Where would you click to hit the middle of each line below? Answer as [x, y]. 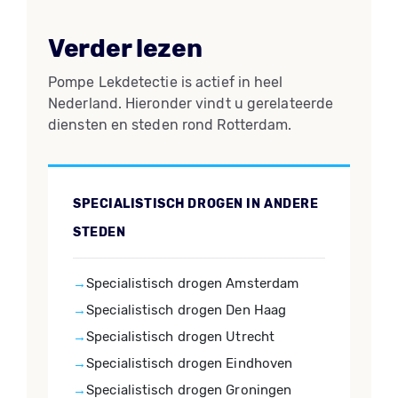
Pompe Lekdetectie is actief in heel [166, 82]
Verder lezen [125, 48]
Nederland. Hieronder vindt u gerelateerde [191, 103]
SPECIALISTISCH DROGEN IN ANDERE [196, 204]
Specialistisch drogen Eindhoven [190, 363]
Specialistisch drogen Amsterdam [193, 283]
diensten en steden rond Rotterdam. [170, 125]
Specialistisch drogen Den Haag [187, 310]
